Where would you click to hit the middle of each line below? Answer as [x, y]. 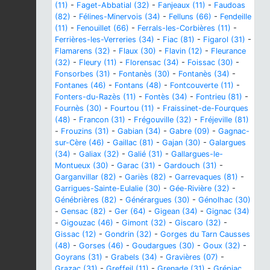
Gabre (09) [190, 131]
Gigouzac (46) [87, 222]
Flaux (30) [137, 51]
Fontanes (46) [80, 85]
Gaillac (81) [133, 142]
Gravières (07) [192, 257]
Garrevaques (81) [206, 177]
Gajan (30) [181, 142]
